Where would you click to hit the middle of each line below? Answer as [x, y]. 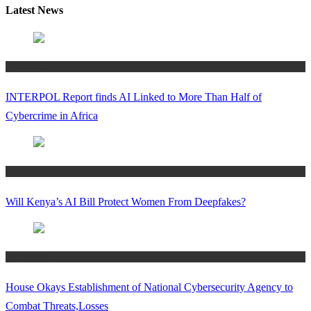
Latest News [34, 10]
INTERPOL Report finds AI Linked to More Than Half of [134, 97]
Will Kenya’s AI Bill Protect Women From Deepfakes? [126, 201]
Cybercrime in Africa [52, 116]
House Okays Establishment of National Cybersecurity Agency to [149, 287]
